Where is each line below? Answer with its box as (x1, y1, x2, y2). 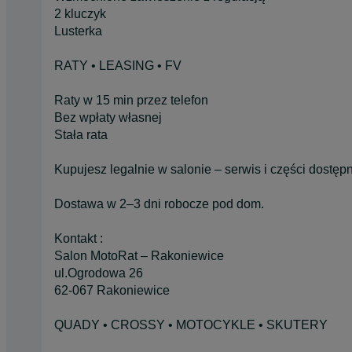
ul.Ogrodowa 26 (54, 266, 143, 280)
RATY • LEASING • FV (54, 58, 181, 72)
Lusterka (54, 24, 102, 38)
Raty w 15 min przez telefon (54, 93, 208, 107)
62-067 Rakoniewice (54, 283, 170, 297)
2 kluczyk (54, 6, 106, 20)
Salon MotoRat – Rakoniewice (54, 248, 224, 262)
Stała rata (54, 127, 108, 141)
